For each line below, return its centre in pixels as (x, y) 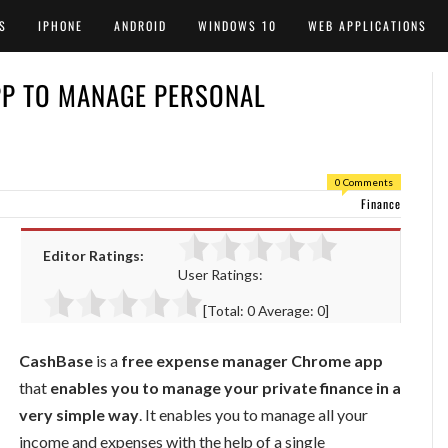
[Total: (225, 310)
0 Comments (364, 182)
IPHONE (60, 25)
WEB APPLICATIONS (367, 25)
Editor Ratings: (93, 255)
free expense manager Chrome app (250, 360)
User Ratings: (220, 274)
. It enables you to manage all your (253, 414)
